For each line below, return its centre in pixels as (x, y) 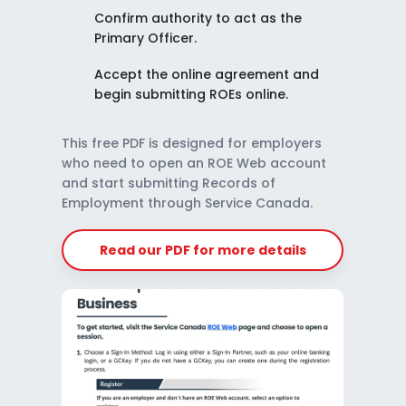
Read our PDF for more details (203, 251)
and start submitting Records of (168, 184)
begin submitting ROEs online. (191, 95)
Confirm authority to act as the (198, 19)
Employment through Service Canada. (187, 203)
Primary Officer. (145, 39)
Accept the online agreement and (206, 75)
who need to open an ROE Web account (193, 164)
